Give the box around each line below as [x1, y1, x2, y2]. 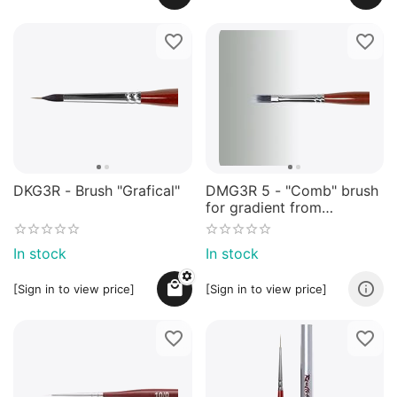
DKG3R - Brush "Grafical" [13, 182, 180, 200]
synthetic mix [205, 215, 295, 234]
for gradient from [205, 198, 322, 217]
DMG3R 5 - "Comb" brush [205, 182, 378, 200]
